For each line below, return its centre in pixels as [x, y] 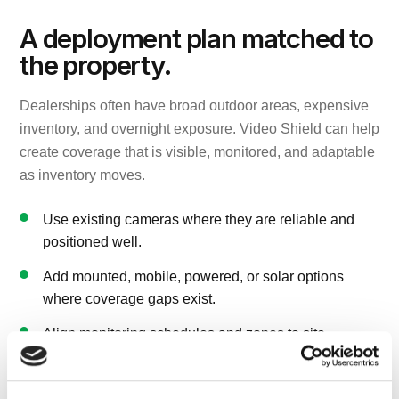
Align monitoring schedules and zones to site [184, 333]
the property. [95, 65]
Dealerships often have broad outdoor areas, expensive [194, 105]
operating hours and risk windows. [151, 355]
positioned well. [92, 241]
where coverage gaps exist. [129, 298]
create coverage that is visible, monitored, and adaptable [197, 151]
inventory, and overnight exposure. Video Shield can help [199, 128]
